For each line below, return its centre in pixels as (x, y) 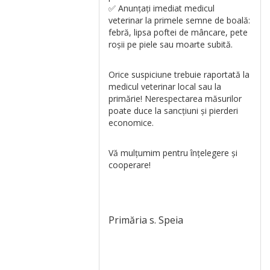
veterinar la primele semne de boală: (180, 20)
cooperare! (130, 165)
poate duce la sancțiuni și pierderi (174, 111)
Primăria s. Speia (146, 220)
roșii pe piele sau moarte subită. (171, 44)
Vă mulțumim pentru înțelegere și (173, 153)
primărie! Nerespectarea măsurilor (175, 99)
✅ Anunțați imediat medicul (162, 8)
